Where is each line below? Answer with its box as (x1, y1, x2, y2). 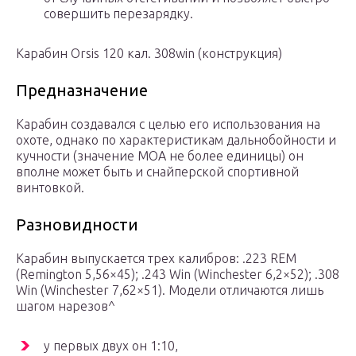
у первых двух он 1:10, (44, 339, 178, 354)
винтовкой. (16, 180, 84, 195)
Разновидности (16, 215, 138, 234)
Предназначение (16, 81, 148, 100)
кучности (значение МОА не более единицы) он (16, 149, 304, 164)
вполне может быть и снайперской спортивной (16, 164, 299, 180)
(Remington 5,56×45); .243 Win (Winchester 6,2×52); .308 (16, 267, 339, 282)
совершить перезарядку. (44, 6, 193, 21)
